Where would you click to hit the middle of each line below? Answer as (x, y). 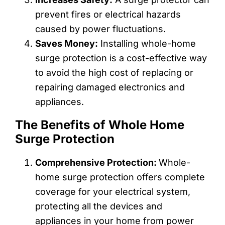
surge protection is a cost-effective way (121, 58)
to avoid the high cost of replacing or (114, 72)
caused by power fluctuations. (100, 29)
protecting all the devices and (99, 206)
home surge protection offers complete (120, 177)
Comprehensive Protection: (97, 162)
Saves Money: (67, 43)
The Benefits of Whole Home (100, 125)
